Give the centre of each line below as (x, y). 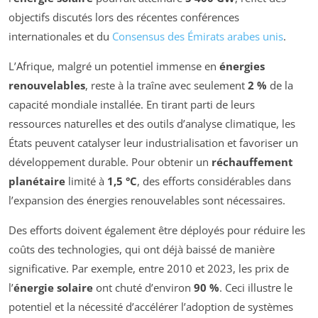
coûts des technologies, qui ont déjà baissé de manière (142, 250)
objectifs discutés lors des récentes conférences (124, 17)
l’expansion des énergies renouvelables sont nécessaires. (147, 201)
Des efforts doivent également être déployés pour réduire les (157, 230)
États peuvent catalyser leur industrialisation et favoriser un (153, 143)
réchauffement (252, 162)
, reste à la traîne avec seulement (166, 86)
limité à (86, 181)
